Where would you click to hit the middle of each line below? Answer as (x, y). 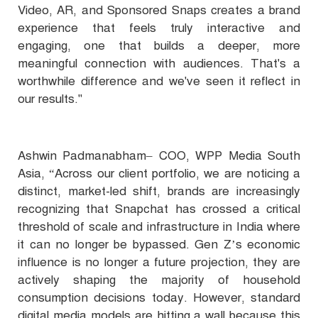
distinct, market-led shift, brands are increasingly (159, 192)
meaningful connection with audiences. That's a (159, 64)
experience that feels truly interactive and (159, 28)
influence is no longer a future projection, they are (159, 263)
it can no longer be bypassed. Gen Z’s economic (159, 245)
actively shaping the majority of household (159, 280)
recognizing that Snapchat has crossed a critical (159, 209)
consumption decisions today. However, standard (159, 298)
